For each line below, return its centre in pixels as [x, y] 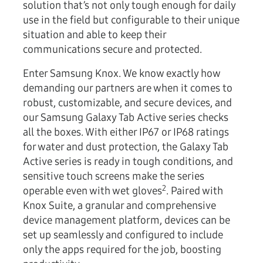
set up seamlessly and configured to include [123, 235]
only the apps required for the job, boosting [122, 250]
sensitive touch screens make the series [114, 176]
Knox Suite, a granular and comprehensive [119, 206]
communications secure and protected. [112, 50]
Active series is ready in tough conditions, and [128, 162]
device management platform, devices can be [127, 220]
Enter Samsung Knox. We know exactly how [122, 74]
